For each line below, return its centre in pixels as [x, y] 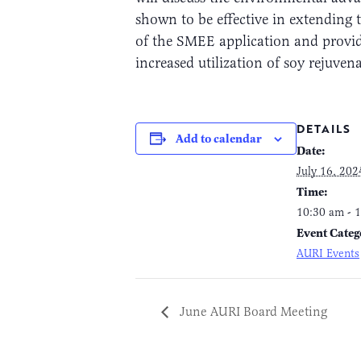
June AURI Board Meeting [252, 311]
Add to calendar [219, 138]
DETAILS [324, 128]
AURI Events [328, 253]
